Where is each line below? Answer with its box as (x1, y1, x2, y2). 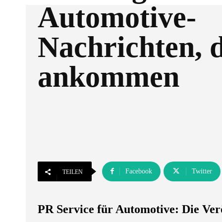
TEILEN (62, 168, 83, 175)
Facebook (125, 167, 152, 175)
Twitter (192, 167, 212, 175)
